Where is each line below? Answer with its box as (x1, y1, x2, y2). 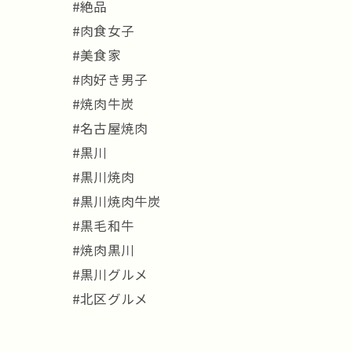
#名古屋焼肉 (72, 119, 148, 137)
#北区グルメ (72, 289, 148, 308)
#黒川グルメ (72, 265, 148, 284)
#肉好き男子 (72, 70, 148, 89)
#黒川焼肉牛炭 (72, 192, 162, 211)
